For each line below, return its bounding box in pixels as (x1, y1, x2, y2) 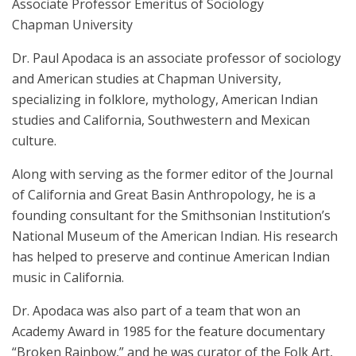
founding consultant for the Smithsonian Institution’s (12, 207, 331, 225)
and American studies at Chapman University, (12, 70, 281, 88)
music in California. (12, 269, 124, 287)
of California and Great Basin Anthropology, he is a (12, 186, 315, 204)
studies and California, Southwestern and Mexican (12, 111, 310, 130)
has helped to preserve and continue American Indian (12, 248, 330, 266)
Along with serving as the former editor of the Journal (12, 165, 333, 184)
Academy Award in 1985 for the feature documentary (12, 323, 325, 341)
